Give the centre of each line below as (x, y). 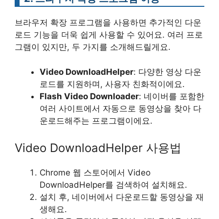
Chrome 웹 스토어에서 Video (95, 173)
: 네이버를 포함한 (172, 96)
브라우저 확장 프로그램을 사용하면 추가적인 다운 (108, 22)
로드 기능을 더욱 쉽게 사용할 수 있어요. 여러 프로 (109, 35)
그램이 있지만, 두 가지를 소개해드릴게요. (93, 47)
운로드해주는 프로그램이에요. (96, 120)
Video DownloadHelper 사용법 (98, 148)
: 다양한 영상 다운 (167, 72)
